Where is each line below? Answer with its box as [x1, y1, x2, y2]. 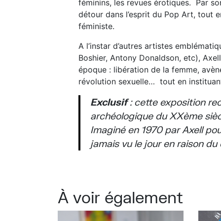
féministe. [78, 21, 114, 31]
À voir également [58, 187, 183, 207]
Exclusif [90, 96, 130, 108]
